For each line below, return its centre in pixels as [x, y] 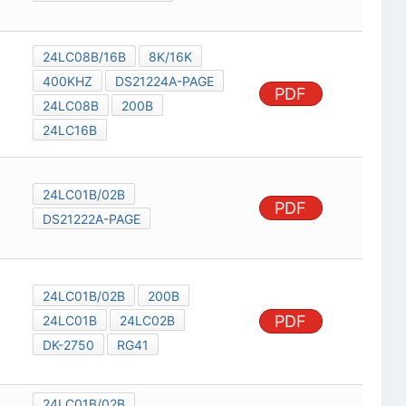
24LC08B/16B [84, 57]
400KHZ [67, 82]
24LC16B [69, 130]
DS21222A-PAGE [91, 219]
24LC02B [147, 321]
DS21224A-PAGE [164, 82]
